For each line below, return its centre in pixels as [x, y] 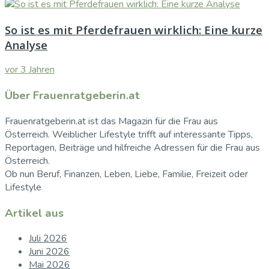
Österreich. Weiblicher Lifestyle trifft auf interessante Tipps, [129, 134]
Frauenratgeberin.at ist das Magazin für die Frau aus [111, 121]
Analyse [26, 44]
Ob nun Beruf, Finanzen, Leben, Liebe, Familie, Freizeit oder [126, 174]
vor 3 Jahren [30, 70]
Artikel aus [34, 213]
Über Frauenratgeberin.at [72, 96]
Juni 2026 [49, 252]
